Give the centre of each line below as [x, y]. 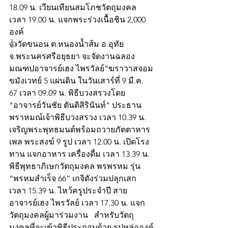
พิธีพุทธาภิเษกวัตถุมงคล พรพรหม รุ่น [76, 166]
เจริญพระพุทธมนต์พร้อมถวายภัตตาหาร [80, 130]
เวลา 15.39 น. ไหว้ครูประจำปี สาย [68, 191]
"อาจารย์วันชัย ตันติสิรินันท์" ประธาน [75, 105]
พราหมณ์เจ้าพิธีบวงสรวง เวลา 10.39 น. [79, 118]
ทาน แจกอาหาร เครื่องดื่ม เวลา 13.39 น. [80, 154]
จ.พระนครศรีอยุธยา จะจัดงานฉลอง [72, 56]
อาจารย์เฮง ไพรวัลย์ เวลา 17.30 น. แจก [77, 203]
